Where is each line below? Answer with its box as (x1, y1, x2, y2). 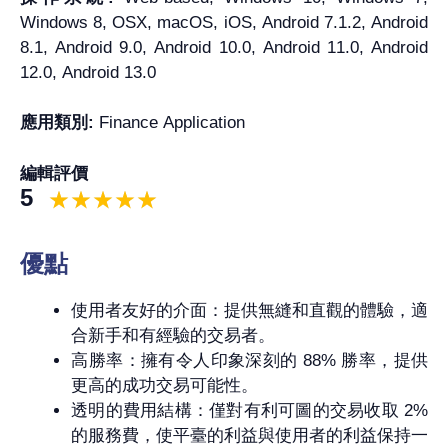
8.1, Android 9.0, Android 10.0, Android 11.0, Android (20, 37, 428, 57)
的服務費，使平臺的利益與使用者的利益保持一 (71, 425, 428, 445)
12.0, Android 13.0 (20, 62, 156, 82)
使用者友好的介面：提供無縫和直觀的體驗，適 (71, 300, 428, 320)
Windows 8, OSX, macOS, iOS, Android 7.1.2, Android (20, 12, 428, 32)
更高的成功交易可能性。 (71, 375, 258, 395)
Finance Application (99, 113, 245, 133)
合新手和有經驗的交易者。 (71, 325, 275, 345)
